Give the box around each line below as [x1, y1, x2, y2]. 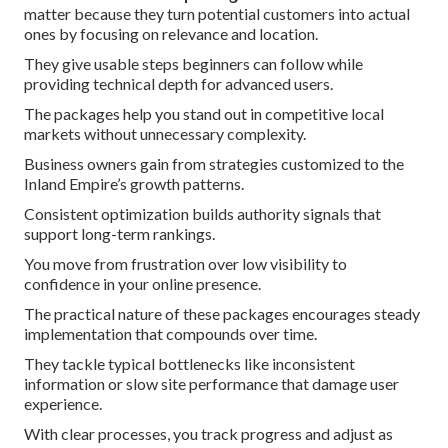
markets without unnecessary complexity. [24, 124, 306, 144]
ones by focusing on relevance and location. [24, 24, 318, 44]
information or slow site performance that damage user [24, 374, 399, 394]
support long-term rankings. [24, 224, 215, 244]
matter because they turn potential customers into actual [24, 4, 410, 24]
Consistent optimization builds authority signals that [24, 204, 381, 224]
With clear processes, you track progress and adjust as [24, 424, 393, 444]
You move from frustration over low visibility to [24, 254, 347, 274]
